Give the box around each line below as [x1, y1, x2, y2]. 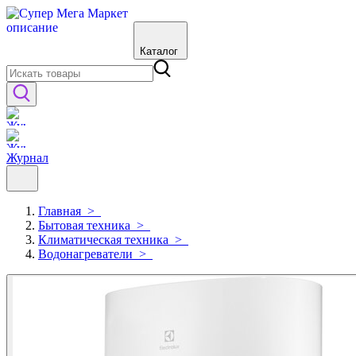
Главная [38, 204, 81, 218]
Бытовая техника [38, 219, 130, 232]
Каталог [140, 45, 178, 57]
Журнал [6, 151, 48, 164]
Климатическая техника [38, 233, 168, 246]
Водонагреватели [38, 247, 133, 261]
